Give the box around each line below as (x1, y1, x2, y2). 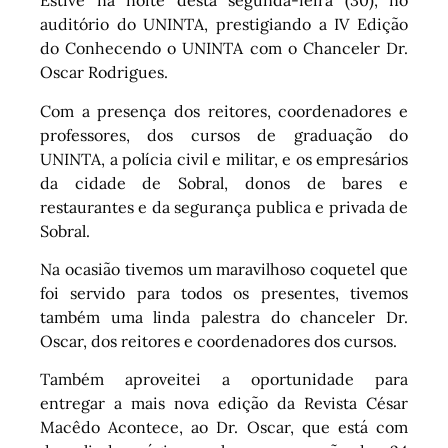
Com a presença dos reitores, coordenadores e (40, 100, 408, 121)
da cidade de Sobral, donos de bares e (40, 172, 408, 193)
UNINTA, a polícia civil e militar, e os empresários (40, 148, 408, 169)
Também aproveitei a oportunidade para (40, 369, 408, 390)
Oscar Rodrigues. (40, 62, 168, 83)
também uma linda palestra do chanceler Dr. (40, 306, 408, 327)
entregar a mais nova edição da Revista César (40, 393, 408, 414)
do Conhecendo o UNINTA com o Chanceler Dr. (40, 38, 408, 59)
